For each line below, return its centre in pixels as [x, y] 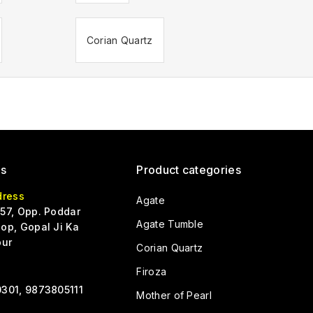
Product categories [189, 170]
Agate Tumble [170, 224]
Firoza [152, 271]
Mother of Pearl [174, 295]
